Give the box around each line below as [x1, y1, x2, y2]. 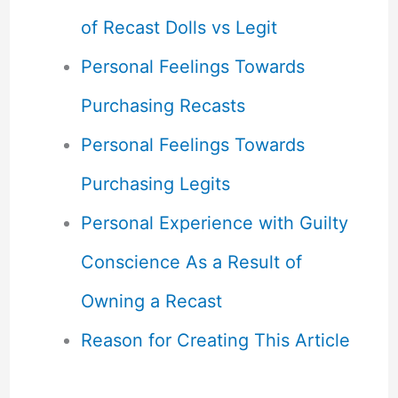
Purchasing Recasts [80, 94, 245, 116]
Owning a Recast [80, 290, 222, 312]
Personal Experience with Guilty [80, 211, 348, 234]
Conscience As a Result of [80, 251, 302, 273]
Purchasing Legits [80, 172, 230, 195]
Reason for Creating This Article [80, 329, 350, 351]
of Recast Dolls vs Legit [80, 16, 277, 38]
